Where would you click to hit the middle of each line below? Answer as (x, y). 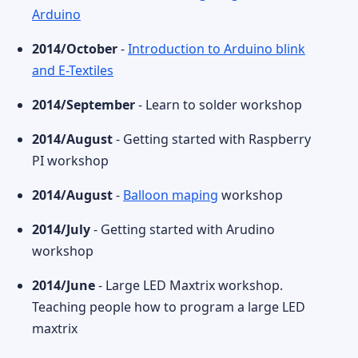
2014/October (75, 49)
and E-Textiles (73, 70)
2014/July (61, 229)
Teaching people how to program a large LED (169, 307)
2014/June (64, 285)
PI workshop (70, 161)
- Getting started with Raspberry (212, 139)
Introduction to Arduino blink (217, 49)
